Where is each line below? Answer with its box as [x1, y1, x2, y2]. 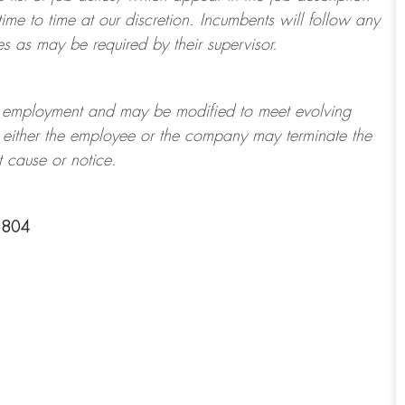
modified [175, 103, 234, 120]
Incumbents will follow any [200, 12, 380, 29]
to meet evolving [234, 103, 351, 120]
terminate [286, 127, 346, 145]
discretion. [119, 12, 194, 29]
